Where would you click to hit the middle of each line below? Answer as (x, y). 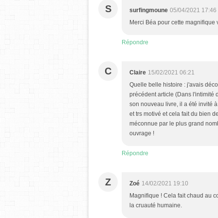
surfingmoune (149, 10)
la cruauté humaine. (156, 205)
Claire (138, 72)
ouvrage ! (142, 133)
